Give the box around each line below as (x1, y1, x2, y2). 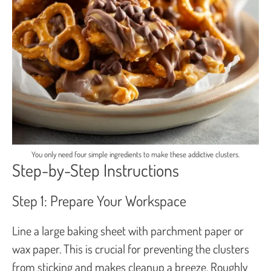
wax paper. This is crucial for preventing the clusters (12, 240, 249, 256)
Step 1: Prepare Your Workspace (12, 191, 186, 210)
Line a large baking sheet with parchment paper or (12, 222, 244, 238)
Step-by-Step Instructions (12, 158, 179, 181)
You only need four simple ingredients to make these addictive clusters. (31, 149, 240, 159)
